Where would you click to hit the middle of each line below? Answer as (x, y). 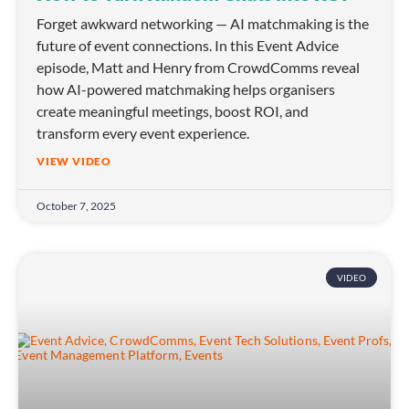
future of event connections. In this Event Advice (188, 46)
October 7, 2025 (76, 206)
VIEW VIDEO (74, 162)
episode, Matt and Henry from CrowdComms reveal (198, 68)
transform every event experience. (143, 133)
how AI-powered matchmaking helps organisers (186, 89)
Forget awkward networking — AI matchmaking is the (203, 24)
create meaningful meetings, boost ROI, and (173, 111)
